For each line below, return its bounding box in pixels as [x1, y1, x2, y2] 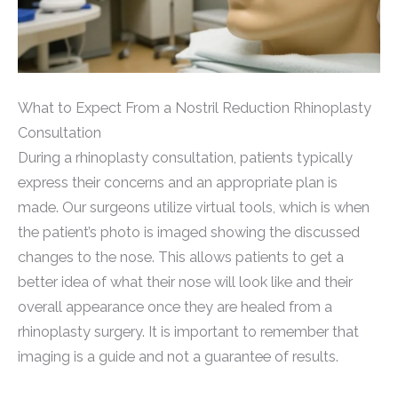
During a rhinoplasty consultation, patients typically [18, 148, 353, 166]
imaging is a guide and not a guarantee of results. [18, 347, 338, 365]
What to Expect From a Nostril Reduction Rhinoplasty [18, 99, 371, 116]
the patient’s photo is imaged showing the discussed [18, 223, 360, 241]
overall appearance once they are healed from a [18, 298, 332, 315]
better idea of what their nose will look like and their [18, 273, 353, 291]
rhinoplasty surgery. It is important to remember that [18, 322, 359, 340]
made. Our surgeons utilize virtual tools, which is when [18, 198, 370, 216]
